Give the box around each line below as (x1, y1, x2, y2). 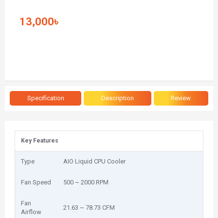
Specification (27, 94, 64, 102)
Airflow (21, 208, 41, 216)
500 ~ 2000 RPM (63, 179, 109, 186)
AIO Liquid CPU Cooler (63, 158, 126, 165)
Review (171, 94, 191, 102)
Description (101, 94, 134, 102)
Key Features (21, 137, 58, 144)
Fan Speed (21, 179, 51, 186)
